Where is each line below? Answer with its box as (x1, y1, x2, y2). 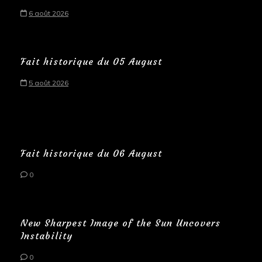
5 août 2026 (29, 78, 68, 87)
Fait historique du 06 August (20, 147, 162, 159)
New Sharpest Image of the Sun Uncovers (20, 216, 220, 229)
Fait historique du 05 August (20, 55, 162, 67)
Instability (20, 229, 73, 242)
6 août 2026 (29, 8, 68, 18)
